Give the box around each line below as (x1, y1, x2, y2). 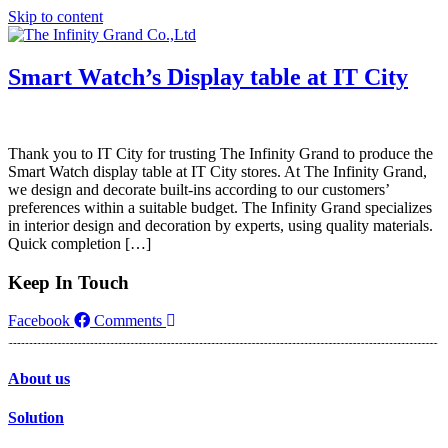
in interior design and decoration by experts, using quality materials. (8, 216, 433, 234)
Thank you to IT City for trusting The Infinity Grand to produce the (8, 144, 433, 162)
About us (8, 369, 70, 387)
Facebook (8, 312, 70, 330)
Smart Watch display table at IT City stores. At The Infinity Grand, (8, 162, 427, 180)
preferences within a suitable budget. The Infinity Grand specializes (8, 198, 432, 216)
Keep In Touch (8, 271, 129, 293)
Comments (94, 312, 162, 330)
